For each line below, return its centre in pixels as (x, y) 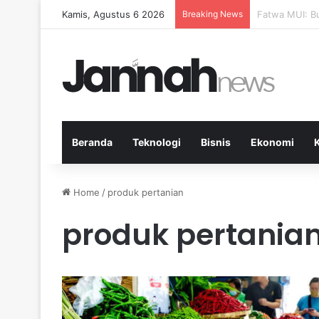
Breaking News (213, 14)
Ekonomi (272, 142)
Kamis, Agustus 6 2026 (113, 14)
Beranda (92, 142)
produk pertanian (146, 192)
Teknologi (157, 142)
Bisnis (216, 142)
